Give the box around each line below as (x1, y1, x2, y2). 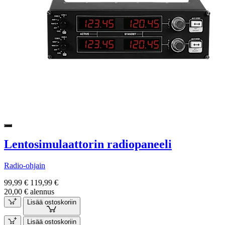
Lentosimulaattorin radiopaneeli (4, 137, 172, 151)
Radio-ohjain (4, 161, 45, 170)
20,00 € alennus (4, 187, 54, 196)
